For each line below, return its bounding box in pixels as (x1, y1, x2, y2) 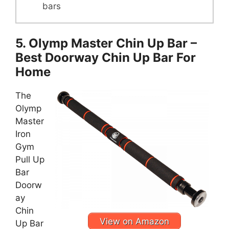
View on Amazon (100, 216, 169, 226)
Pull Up (15, 154, 44, 165)
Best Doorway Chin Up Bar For (15, 50, 196, 65)
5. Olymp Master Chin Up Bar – (15, 36, 197, 51)
